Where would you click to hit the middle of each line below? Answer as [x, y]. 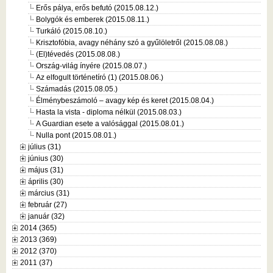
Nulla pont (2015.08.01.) [76, 135]
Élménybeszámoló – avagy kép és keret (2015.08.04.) [125, 100]
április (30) [46, 181]
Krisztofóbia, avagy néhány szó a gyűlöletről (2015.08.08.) [132, 42]
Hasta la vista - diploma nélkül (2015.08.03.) [109, 112]
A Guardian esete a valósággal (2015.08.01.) [110, 123]
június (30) [46, 158]
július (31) [44, 147]
